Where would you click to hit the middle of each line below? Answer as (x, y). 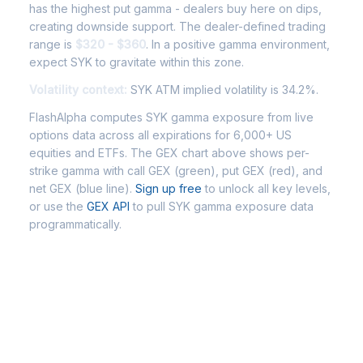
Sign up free (169, 188)
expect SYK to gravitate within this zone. (137, 62)
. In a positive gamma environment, (238, 44)
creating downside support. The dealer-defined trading (177, 26)
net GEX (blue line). (82, 188)
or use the (58, 206)
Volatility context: (78, 90)
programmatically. (75, 224)
